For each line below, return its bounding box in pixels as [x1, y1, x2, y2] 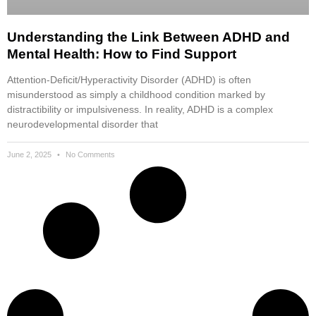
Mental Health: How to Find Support [7, 46, 236, 61]
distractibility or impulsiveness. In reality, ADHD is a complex [7, 103, 273, 115]
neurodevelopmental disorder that [7, 118, 158, 130]
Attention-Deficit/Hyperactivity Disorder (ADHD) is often [7, 73, 251, 85]
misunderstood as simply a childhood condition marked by [7, 88, 265, 100]
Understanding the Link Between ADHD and [7, 29, 290, 44]
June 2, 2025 [7, 150, 54, 159]
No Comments [63, 150, 115, 159]
